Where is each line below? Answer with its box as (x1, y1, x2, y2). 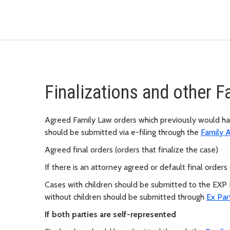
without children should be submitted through (45, 192, 206, 202)
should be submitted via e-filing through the (45, 127, 201, 138)
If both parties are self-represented (45, 209, 176, 220)
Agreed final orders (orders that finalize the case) (45, 145, 218, 155)
